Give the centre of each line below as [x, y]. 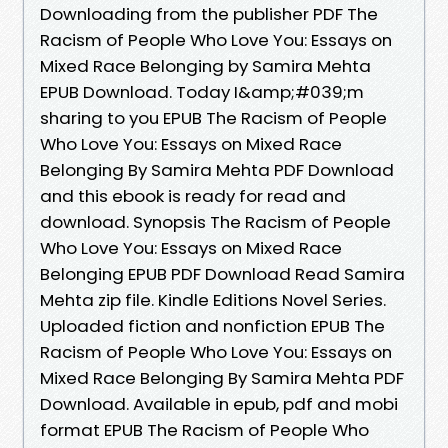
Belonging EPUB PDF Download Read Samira [222, 273]
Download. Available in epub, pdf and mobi [219, 403]
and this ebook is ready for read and [193, 195]
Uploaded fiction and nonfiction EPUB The [212, 325]
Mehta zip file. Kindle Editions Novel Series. [213, 299]
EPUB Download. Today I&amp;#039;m [202, 91]
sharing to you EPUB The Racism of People [213, 117]
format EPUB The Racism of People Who [204, 429]
